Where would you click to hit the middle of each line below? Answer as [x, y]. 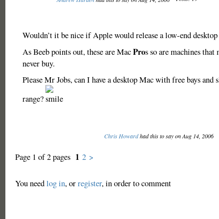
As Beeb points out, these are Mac [77, 52]
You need [31, 183]
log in [55, 183]
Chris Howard [121, 136]
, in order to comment [136, 183]
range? [34, 99]
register [89, 183]
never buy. [38, 63]
